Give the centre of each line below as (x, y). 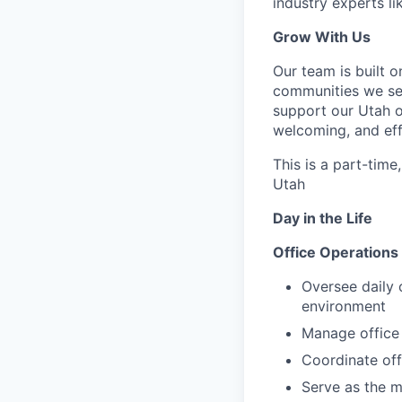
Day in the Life (323, 218)
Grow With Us (322, 37)
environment (344, 306)
